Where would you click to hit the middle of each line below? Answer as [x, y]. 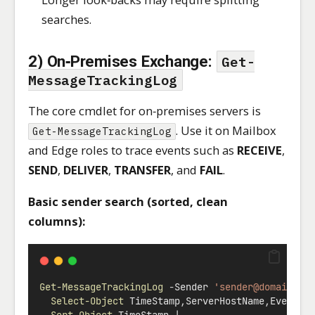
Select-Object [88, 301]
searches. [67, 20]
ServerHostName [225, 301]
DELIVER [86, 170]
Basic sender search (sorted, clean [128, 201]
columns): [57, 221]
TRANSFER [143, 170]
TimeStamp [152, 301]
